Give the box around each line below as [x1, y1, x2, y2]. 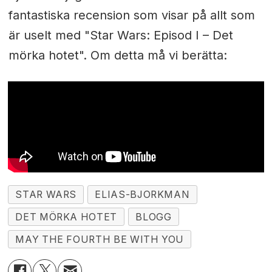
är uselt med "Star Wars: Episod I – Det [8, 27, 233, 42]
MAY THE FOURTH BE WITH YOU [15, 233, 184, 245]
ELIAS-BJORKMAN [95, 188, 190, 200]
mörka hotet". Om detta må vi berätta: [8, 47, 227, 63]
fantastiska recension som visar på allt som [8, 7, 255, 22]
